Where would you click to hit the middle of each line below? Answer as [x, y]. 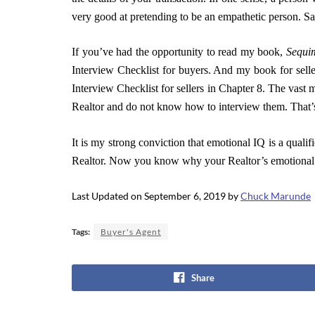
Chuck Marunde [276, 196]
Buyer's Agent [131, 231]
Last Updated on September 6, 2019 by [156, 196]
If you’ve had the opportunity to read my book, [179, 52]
